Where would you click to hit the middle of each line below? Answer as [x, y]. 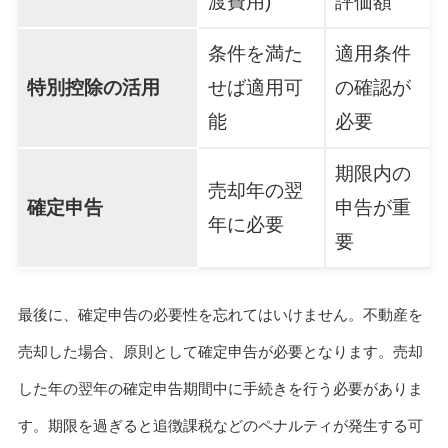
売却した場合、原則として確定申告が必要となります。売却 [220, 352]
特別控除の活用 [93, 88]
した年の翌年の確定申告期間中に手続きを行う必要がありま [220, 389]
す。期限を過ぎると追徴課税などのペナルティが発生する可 [220, 426]
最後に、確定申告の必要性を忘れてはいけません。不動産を [220, 315]
